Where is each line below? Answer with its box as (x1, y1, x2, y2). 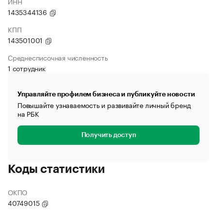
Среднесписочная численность (8, 52, 108, 62)
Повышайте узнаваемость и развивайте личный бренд (17, 99, 191, 110)
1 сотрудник (8, 62, 46, 73)
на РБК (17, 108, 39, 119)
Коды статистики (8, 163, 105, 175)
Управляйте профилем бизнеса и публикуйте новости (17, 91, 195, 97)
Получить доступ (81, 132, 136, 139)
